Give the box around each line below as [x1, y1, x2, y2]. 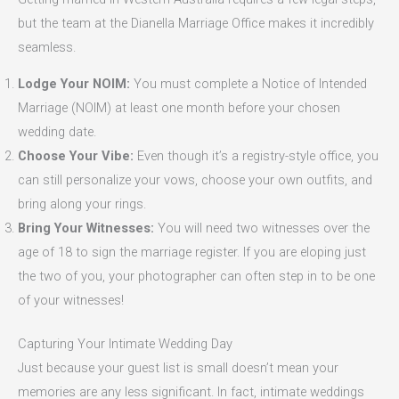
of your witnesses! [18, 292, 124, 309]
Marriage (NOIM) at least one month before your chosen [18, 100, 340, 117]
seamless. [18, 38, 76, 55]
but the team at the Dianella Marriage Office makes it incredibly [18, 14, 374, 31]
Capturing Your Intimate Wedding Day [18, 336, 232, 353]
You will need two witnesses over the [154, 220, 370, 237]
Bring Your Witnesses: [18, 220, 154, 237]
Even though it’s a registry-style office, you [134, 148, 379, 165]
